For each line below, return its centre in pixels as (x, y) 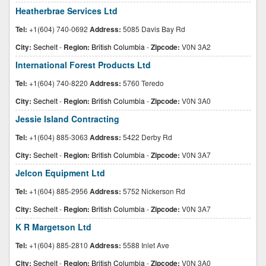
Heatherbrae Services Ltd (66, 11)
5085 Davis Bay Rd (153, 29)
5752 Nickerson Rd (153, 191)
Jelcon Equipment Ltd (60, 173)
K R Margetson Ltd (53, 227)
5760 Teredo (142, 83)
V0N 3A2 (195, 47)
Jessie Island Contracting (67, 119)
